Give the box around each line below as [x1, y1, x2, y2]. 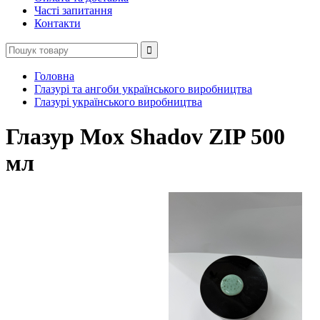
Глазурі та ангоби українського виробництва [34, 83, 252, 95]
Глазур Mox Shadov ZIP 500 [6, 124, 285, 150]
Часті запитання [34, 4, 112, 16]
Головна [34, 70, 74, 82]
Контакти [34, 17, 81, 29]
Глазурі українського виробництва [34, 96, 202, 108]
